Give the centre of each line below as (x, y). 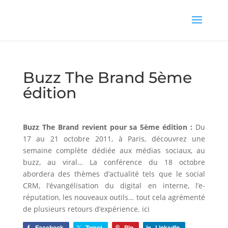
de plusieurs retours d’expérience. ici (86, 209)
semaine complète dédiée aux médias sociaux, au (114, 150)
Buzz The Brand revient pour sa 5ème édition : (109, 127)
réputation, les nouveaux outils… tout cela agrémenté (114, 197)
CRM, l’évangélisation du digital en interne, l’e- (114, 186)
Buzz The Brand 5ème (107, 78)
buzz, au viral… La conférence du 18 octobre (114, 162)
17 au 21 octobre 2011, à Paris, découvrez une (114, 139)
